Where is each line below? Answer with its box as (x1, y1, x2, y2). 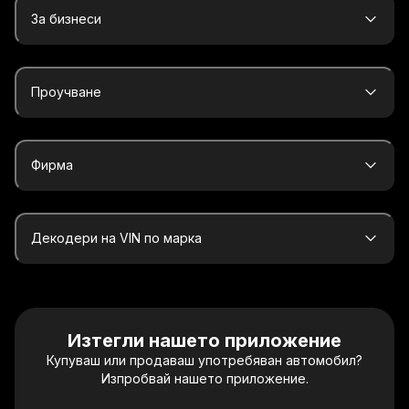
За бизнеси (31, 11, 101, 26)
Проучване (31, 84, 101, 100)
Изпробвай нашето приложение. (100, 371, 309, 386)
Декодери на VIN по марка (31, 230, 202, 246)
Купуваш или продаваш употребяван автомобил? (47, 352, 362, 368)
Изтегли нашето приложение (68, 330, 341, 351)
